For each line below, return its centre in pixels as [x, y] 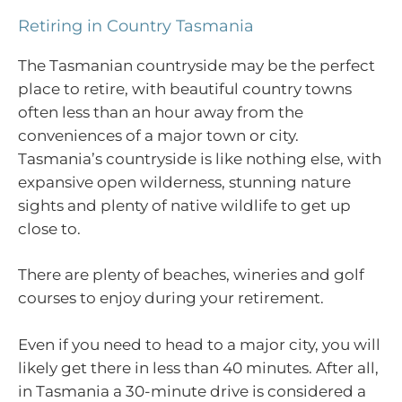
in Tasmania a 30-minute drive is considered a [192, 391]
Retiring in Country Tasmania [136, 26]
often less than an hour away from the [161, 112]
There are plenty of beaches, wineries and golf [191, 275]
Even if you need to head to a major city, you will [199, 344]
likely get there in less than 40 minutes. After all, [198, 367]
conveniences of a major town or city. [158, 135]
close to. [49, 228]
